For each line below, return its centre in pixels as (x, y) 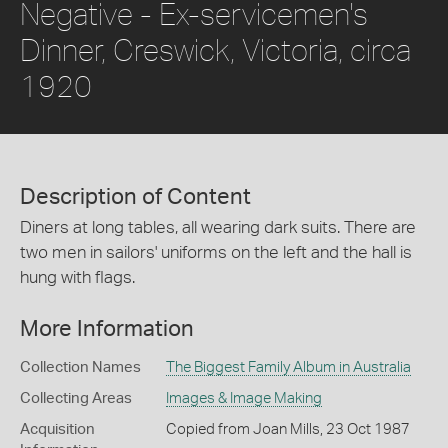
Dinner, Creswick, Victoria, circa (215, 50)
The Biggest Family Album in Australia (288, 367)
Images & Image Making (243, 398)
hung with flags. (77, 278)
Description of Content (135, 197)
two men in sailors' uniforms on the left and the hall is (216, 253)
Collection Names (80, 367)
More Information (107, 328)
